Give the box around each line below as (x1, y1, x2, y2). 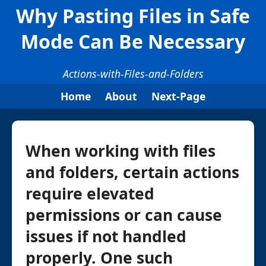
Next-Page (151, 89, 205, 104)
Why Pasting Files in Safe (16, 3, 250, 28)
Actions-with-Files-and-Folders (62, 66, 204, 81)
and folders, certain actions (26, 161, 239, 183)
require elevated (26, 183, 154, 205)
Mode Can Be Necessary (21, 28, 245, 54)
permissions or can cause (26, 204, 222, 226)
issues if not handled (26, 226, 186, 248)
